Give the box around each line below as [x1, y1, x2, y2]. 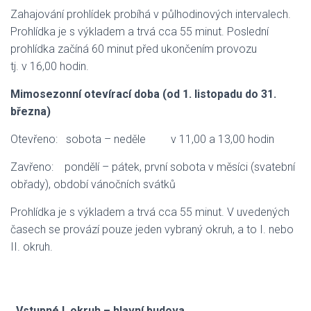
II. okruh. [10, 240, 53, 253]
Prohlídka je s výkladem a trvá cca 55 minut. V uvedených [10, 205, 289, 219]
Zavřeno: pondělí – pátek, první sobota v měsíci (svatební [10, 160, 295, 174]
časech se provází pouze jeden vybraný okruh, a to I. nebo [10, 223, 294, 236]
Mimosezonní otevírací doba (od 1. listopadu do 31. [10, 87, 276, 101]
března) [10, 105, 51, 118]
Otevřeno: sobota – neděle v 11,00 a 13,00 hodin [10, 133, 274, 146]
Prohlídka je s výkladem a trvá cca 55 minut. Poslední [10, 25, 269, 38]
